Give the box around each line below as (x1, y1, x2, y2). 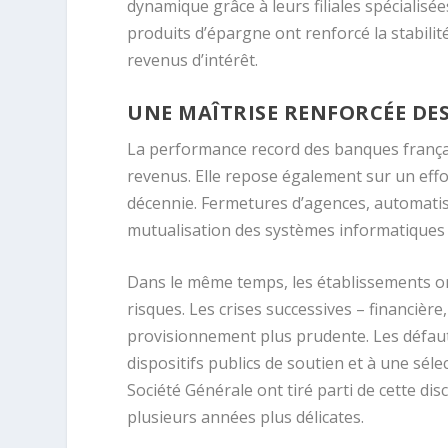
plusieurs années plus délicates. (127, 406, 365, 429)
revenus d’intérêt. (127, 48, 259, 71)
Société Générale (127, 379, 254, 402)
